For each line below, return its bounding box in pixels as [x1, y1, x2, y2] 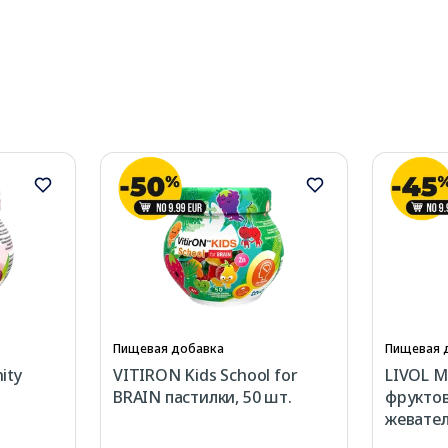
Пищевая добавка [113, 340, 224, 358]
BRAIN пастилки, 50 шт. [113, 386, 292, 409]
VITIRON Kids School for [113, 364, 298, 387]
